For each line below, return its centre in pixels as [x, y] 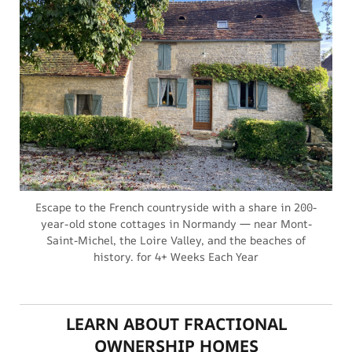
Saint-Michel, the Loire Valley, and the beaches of [176, 240]
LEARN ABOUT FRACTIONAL [176, 324]
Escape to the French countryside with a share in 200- [176, 207]
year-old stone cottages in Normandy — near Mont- [176, 224]
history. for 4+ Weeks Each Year [176, 257]
